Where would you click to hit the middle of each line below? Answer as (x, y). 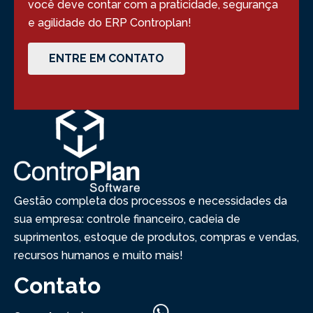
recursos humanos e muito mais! (99, 255)
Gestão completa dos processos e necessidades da (151, 201)
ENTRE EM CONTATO (107, 58)
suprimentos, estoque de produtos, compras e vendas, (156, 237)
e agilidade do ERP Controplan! (111, 23)
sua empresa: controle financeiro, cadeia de (127, 219)
